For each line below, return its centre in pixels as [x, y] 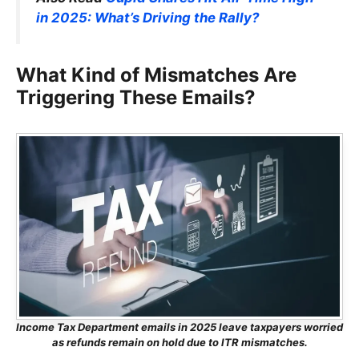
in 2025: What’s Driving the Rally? [147, 18]
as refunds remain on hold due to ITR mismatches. [179, 343]
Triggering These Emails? [136, 98]
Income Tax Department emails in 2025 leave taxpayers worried [179, 327]
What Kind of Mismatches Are [156, 75]
